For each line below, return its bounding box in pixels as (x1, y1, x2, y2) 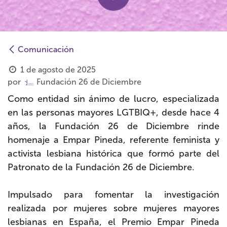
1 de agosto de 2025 (20, 65, 96, 75)
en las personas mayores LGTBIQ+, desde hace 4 (8, 107, 219, 119)
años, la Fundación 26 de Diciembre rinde (8, 121, 219, 132)
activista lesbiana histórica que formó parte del (8, 148, 219, 160)
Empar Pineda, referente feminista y (63, 134, 219, 146)
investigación (164, 189, 219, 201)
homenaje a (8, 134, 63, 146)
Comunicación (18, 45, 74, 55)
